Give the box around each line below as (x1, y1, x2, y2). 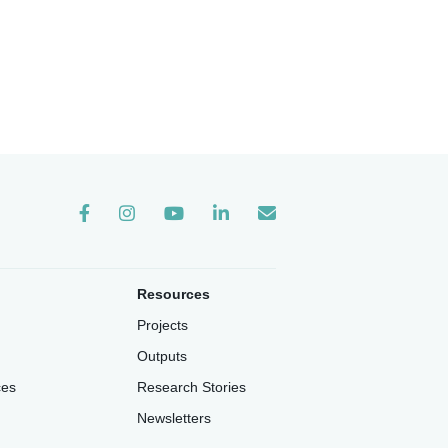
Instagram (119, 209, 189, 227)
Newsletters (136, 410, 211, 427)
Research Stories (136, 379, 246, 396)
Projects (136, 317, 188, 334)
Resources (136, 286, 210, 303)
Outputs (136, 348, 187, 365)
